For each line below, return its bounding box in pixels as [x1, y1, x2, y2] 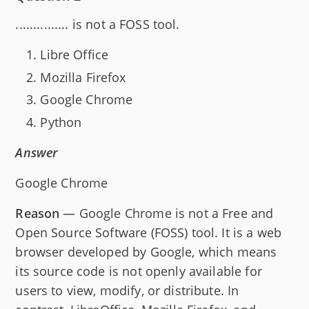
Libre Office [40, 46, 109, 63]
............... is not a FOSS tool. [15, 16, 180, 33]
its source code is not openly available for [15, 262, 262, 279]
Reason [15, 204, 60, 221]
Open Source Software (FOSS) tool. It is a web [15, 223, 282, 241]
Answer [15, 143, 58, 161]
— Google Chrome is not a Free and [59, 204, 274, 221]
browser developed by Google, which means [15, 243, 277, 260]
